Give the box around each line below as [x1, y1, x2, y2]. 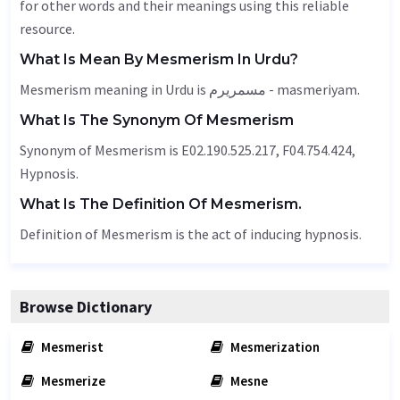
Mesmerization [228, 338, 320, 355]
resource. [20, 20, 75, 37]
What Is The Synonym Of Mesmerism [20, 112, 294, 129]
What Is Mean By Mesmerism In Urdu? [20, 51, 298, 68]
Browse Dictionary [20, 296, 152, 317]
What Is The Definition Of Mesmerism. [20, 196, 302, 212]
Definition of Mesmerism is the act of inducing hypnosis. [20, 225, 362, 243]
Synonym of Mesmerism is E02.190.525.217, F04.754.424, [20, 141, 355, 159]
